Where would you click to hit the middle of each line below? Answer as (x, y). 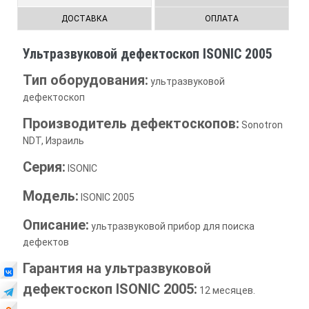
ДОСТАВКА (84, 18)
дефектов (46, 242)
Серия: (44, 167)
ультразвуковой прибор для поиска (171, 226)
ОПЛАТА (222, 18)
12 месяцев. (226, 290)
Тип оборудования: (85, 80)
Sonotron (261, 124)
